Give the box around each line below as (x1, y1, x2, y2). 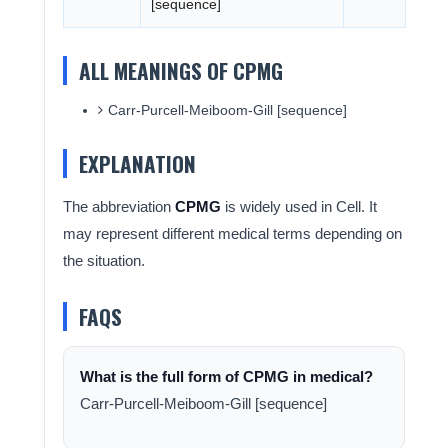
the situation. (62, 252, 145, 269)
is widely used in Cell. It (220, 198, 377, 215)
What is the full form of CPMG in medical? (79, 368, 373, 385)
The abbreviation (62, 198, 175, 215)
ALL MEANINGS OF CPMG (78, 55, 283, 86)
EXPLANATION (78, 148, 196, 179)
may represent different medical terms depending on (62, 225, 402, 242)
